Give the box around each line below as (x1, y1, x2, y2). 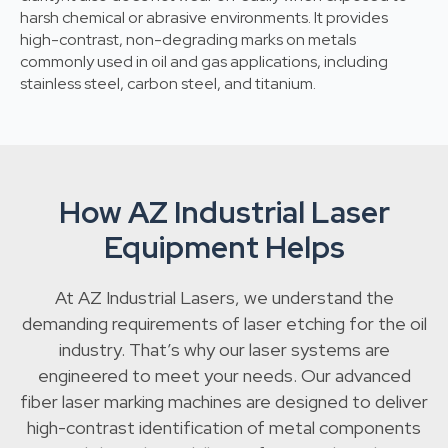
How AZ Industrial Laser (58, 192, 390, 233)
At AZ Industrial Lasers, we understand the (54, 286, 394, 310)
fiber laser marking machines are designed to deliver (20, 390, 428, 414)
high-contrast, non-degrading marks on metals (20, 29, 356, 51)
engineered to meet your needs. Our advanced (37, 364, 411, 388)
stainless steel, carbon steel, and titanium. (20, 73, 316, 95)
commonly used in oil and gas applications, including (20, 51, 388, 73)
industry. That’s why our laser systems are (58, 338, 390, 362)
